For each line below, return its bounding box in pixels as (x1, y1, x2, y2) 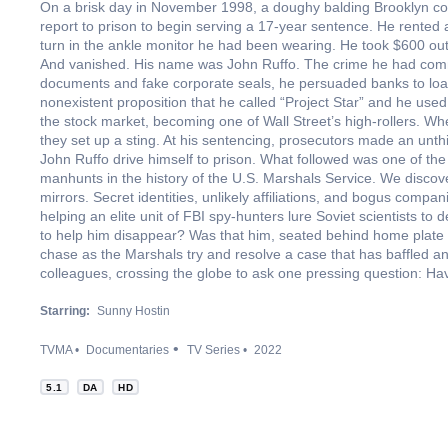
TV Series (187, 343, 240, 357)
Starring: (40, 304, 90, 318)
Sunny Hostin (97, 304, 170, 318)
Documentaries (86, 343, 169, 357)
